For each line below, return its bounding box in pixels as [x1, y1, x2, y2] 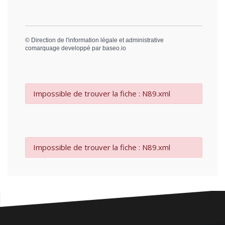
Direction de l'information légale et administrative [31, 36, 164, 44]
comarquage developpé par [25, 44, 102, 52]
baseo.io [102, 44, 126, 52]
